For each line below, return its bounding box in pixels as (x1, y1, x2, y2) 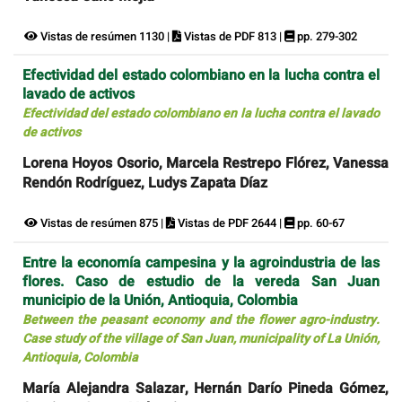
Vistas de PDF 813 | (181, 27, 284, 45)
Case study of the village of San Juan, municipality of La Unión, (22, 328, 380, 348)
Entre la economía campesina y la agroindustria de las (22, 251, 380, 274)
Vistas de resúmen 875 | (38, 214, 166, 232)
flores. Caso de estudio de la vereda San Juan (22, 270, 380, 293)
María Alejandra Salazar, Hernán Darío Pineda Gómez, (22, 377, 389, 399)
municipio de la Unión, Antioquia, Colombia (22, 289, 298, 311)
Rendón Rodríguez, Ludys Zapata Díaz (22, 172, 267, 195)
